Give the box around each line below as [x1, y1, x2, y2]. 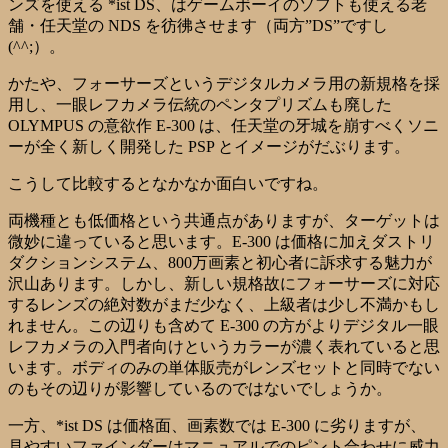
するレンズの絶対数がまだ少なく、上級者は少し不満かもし [8, 295, 440, 313]
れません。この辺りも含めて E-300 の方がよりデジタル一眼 [8, 316, 439, 334]
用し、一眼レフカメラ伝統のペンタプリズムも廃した [8, 95, 392, 113]
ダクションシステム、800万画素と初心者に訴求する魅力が [8, 253, 432, 271]
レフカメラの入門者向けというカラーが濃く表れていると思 [8, 337, 440, 355]
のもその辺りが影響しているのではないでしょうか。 [8, 379, 392, 397]
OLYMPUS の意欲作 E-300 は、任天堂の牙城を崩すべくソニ [8, 116, 439, 134]
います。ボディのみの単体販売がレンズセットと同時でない [8, 358, 440, 376]
